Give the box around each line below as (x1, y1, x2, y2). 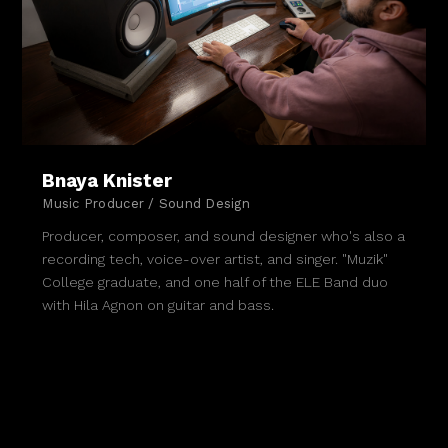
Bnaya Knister (42, 169, 173, 193)
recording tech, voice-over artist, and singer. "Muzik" (42, 251, 389, 268)
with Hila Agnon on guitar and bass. (42, 297, 275, 314)
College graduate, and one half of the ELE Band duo (42, 274, 389, 291)
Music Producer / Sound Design (42, 196, 250, 212)
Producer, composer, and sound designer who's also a (42, 228, 406, 245)
